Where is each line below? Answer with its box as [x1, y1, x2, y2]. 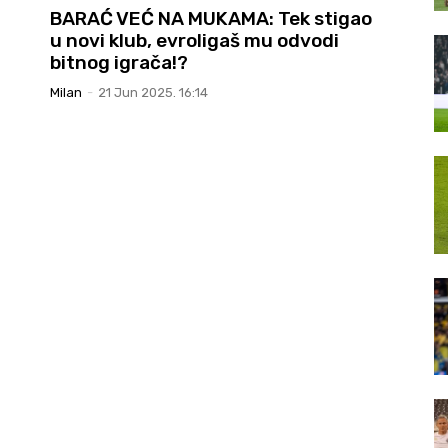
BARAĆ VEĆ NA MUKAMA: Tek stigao [50, 6, 372, 30]
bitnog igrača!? [50, 50, 188, 74]
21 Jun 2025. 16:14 [98, 84, 208, 100]
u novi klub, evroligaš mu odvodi [50, 28, 339, 52]
